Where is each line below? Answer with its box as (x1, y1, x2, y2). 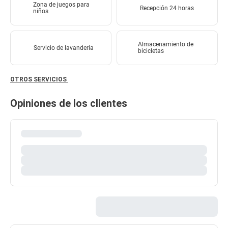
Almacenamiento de (137, 41, 193, 48)
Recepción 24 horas (140, 4, 194, 12)
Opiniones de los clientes (10, 97, 127, 110)
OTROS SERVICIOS (10, 76, 68, 83)
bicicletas (137, 47, 164, 55)
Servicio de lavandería (34, 44, 94, 51)
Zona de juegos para (33, 1, 90, 9)
